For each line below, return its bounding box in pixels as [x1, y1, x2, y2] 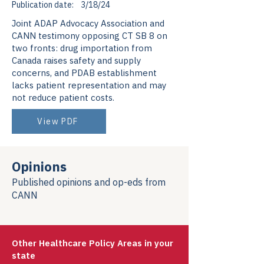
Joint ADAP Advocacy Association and [12, 18, 164, 29]
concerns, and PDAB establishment [12, 67, 157, 78]
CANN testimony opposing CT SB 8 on [12, 30, 167, 41]
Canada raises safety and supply [12, 55, 141, 66]
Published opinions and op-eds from [12, 176, 166, 188]
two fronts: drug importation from [12, 42, 152, 54]
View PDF [37, 116, 78, 127]
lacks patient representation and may [12, 80, 166, 91]
